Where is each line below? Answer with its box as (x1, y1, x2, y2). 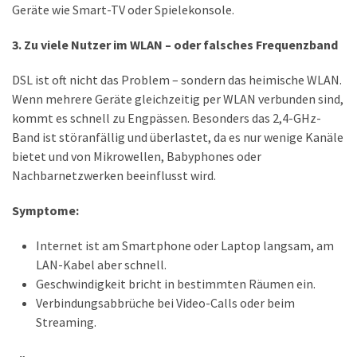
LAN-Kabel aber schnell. (36, 256, 167, 273)
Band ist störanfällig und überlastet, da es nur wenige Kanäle (12, 128, 343, 145)
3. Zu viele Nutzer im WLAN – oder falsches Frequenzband (12, 36, 338, 53)
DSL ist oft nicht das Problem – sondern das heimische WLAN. (12, 71, 342, 88)
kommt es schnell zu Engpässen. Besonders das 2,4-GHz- (12, 109, 321, 126)
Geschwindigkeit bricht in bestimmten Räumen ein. (36, 275, 316, 292)
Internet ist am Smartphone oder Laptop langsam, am (36, 237, 334, 253)
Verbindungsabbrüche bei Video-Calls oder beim (36, 294, 295, 311)
